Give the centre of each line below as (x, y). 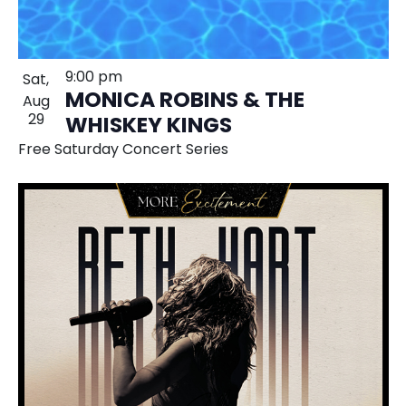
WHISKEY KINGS (148, 126)
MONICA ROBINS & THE (184, 101)
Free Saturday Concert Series (123, 150)
